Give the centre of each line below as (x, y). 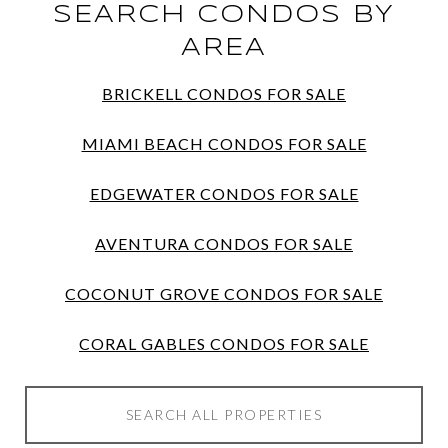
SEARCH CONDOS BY (224, 16)
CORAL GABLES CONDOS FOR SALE (224, 343)
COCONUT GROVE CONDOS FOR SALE (224, 293)
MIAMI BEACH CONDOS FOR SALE (224, 143)
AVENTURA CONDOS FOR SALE (224, 243)
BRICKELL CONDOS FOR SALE (224, 94)
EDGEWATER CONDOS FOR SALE (224, 193)
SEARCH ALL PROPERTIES (224, 414)
